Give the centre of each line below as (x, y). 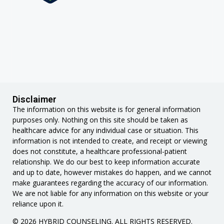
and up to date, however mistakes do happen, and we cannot (112, 172)
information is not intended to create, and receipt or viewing (110, 140)
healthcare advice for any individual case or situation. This (105, 130)
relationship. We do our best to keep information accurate (106, 161)
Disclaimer (34, 99)
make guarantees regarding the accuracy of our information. (110, 182)
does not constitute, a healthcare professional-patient (100, 151)
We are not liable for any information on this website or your (110, 193)
